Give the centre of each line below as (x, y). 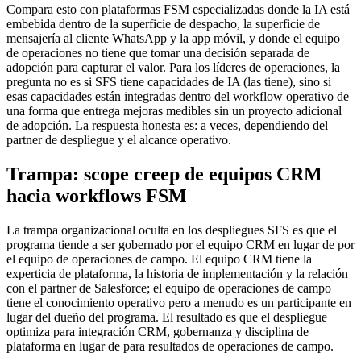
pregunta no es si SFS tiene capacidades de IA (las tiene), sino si (169, 82)
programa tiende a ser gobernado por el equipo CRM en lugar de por (180, 245)
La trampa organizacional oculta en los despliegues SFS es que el (172, 230)
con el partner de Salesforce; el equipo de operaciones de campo (169, 288)
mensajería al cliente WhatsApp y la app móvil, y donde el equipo (173, 39)
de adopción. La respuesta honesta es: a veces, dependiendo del (167, 126)
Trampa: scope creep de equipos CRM (164, 174)
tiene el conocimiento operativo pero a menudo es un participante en (179, 303)
